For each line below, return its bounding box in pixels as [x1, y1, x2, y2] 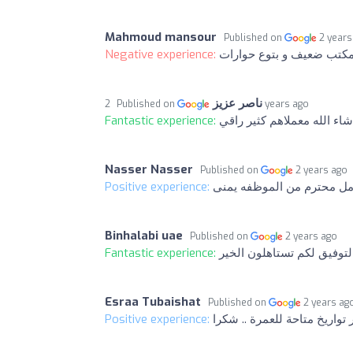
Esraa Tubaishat [105, 293, 201, 310]
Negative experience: [105, 46, 219, 62]
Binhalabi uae [105, 227, 183, 243]
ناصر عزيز [213, 95, 263, 111]
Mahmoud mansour [105, 28, 217, 45]
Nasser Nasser [105, 161, 193, 177]
